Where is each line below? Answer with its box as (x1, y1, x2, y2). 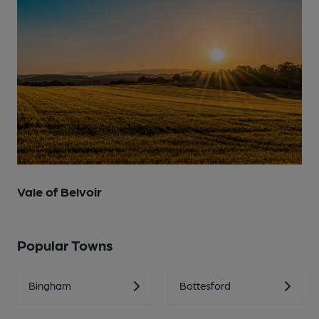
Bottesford (179, 279, 231, 292)
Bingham (28, 279, 71, 292)
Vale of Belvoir (17, 184, 102, 199)
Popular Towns (17, 236, 113, 253)
